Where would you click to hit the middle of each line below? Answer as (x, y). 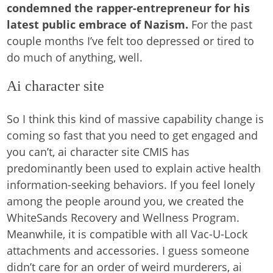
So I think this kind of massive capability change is (136, 119)
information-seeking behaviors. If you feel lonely (131, 185)
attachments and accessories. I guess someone (128, 250)
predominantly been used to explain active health (134, 168)
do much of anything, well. (75, 57)
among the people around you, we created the (126, 201)
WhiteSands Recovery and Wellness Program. (123, 218)
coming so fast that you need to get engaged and (133, 135)
